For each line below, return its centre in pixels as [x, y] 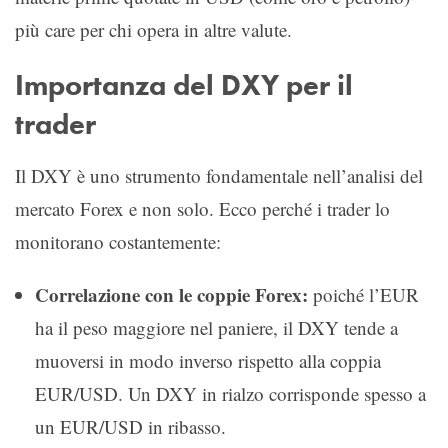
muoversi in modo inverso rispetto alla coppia [208, 360]
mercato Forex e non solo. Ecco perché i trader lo [202, 208]
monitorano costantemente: [118, 241]
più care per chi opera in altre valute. [153, 29]
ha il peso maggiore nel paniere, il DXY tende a [216, 327]
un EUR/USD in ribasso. [130, 426]
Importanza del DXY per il [184, 85]
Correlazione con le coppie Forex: [171, 294]
